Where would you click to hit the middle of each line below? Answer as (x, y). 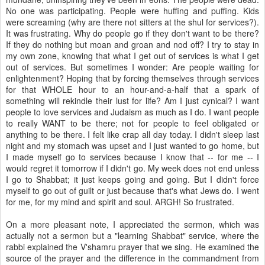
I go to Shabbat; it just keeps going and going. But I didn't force (132, 179)
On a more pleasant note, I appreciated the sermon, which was (132, 224)
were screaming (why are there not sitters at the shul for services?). (132, 22)
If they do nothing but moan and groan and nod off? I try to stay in (132, 44)
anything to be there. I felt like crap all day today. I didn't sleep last (132, 134)
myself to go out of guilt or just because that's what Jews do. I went (132, 190)
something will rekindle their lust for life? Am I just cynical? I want (132, 101)
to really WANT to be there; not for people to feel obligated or (132, 123)
